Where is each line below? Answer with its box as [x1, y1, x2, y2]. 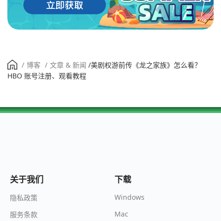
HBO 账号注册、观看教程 [7, 71, 86, 81]
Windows [114, 192, 145, 202]
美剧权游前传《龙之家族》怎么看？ [91, 60, 201, 70]
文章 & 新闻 [50, 60, 86, 70]
